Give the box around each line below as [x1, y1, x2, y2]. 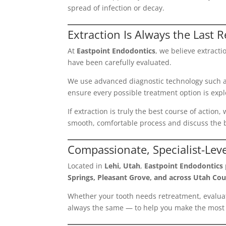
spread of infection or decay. [68, 3, 165, 13]
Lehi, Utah [104, 161, 141, 171]
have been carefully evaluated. [68, 58, 172, 67]
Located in [68, 161, 105, 171]
